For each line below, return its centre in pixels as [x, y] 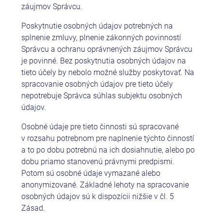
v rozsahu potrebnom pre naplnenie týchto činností [108, 138]
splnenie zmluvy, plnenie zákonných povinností [101, 37]
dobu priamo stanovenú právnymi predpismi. [98, 161]
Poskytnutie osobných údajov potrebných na [97, 26]
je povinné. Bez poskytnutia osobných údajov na [103, 61]
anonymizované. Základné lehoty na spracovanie [105, 185]
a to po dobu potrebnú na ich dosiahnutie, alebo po [108, 150]
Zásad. [33, 208]
